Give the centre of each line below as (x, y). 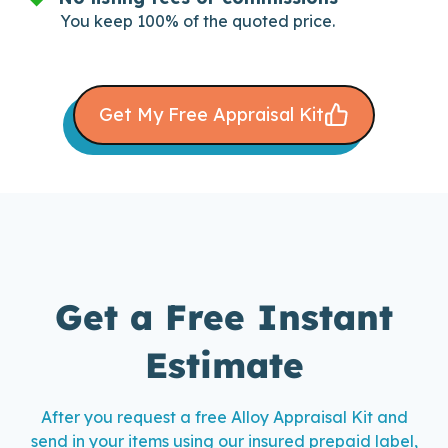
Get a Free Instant (224, 316)
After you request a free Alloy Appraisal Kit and (224, 416)
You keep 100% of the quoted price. (197, 20)
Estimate (224, 364)
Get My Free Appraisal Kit (211, 114)
